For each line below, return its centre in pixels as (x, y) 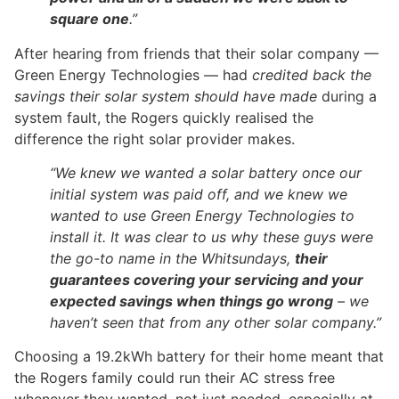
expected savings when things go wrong (191, 301)
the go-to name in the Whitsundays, (172, 259)
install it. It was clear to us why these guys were (212, 237)
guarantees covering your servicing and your (207, 280)
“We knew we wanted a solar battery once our (206, 173)
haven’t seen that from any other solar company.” (216, 323)
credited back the (312, 74)
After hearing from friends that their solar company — (196, 53)
